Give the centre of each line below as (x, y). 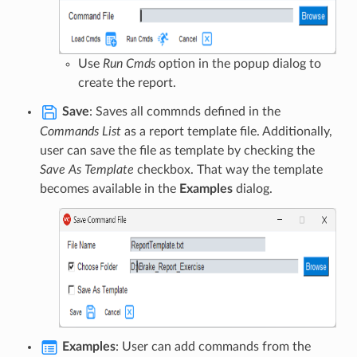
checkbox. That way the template (228, 169)
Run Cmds (129, 64)
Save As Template (86, 169)
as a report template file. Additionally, (226, 131)
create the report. (127, 83)
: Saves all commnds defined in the (184, 112)
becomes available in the (109, 188)
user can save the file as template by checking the (177, 150)
